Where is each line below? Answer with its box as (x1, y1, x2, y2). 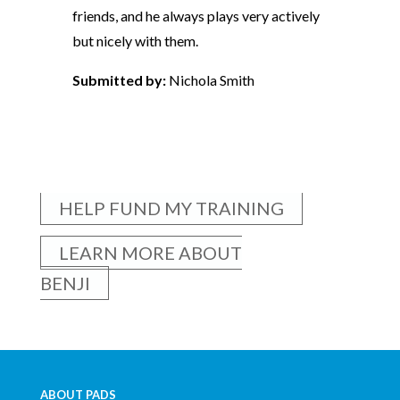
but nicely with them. (71, 32, 198, 49)
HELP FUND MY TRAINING (58, 197, 284, 219)
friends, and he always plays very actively (71, 7, 320, 24)
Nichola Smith (168, 71, 257, 88)
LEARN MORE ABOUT (58, 242, 242, 263)
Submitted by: (71, 71, 169, 88)
